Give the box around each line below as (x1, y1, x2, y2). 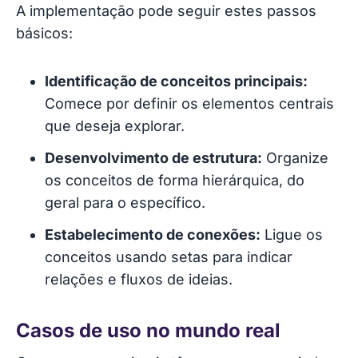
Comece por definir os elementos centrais (45, 94, 334, 112)
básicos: (16, 24, 73, 42)
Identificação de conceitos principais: (45, 72, 308, 89)
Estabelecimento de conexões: (45, 225, 261, 243)
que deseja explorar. (45, 117, 185, 134)
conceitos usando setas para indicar (45, 248, 292, 265)
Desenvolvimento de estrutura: (45, 149, 262, 166)
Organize (262, 149, 328, 166)
